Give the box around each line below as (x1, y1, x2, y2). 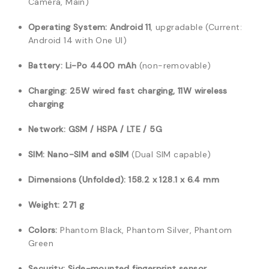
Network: (28, 124, 66, 134)
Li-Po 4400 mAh (65, 60, 137, 71)
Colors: (28, 225, 58, 235)
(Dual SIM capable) (128, 149, 211, 160)
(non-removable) (136, 60, 211, 71)
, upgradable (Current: (151, 22, 243, 32)
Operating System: (28, 22, 107, 32)
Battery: (28, 60, 63, 71)
